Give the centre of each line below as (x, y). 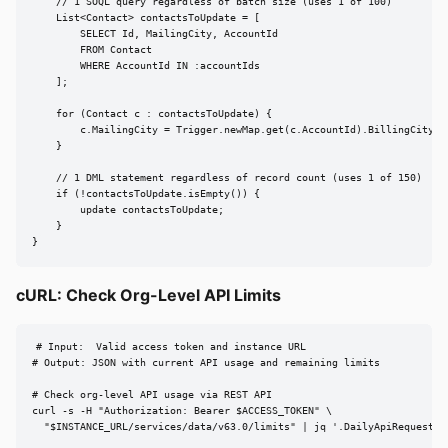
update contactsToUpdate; (128, 210)
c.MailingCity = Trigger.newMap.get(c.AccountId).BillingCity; (236, 130)
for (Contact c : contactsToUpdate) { (152, 114)
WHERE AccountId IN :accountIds (146, 66)
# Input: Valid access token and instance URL (170, 347)
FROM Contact (92, 50)
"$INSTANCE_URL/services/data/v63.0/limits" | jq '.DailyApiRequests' (239, 427)
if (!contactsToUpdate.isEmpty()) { (146, 194)
